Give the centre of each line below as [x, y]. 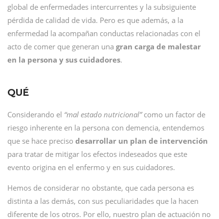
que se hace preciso [41, 141]
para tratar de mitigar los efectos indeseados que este [97, 154]
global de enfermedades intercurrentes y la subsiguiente [102, 7]
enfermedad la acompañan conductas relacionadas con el [104, 33]
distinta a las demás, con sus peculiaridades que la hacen [103, 201]
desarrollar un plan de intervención [142, 141]
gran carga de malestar [158, 46]
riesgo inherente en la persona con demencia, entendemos [106, 128]
